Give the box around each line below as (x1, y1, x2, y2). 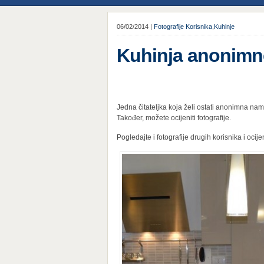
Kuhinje (214, 23, 235, 30)
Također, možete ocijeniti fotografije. (117, 114, 231, 122)
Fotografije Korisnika (154, 23, 212, 30)
